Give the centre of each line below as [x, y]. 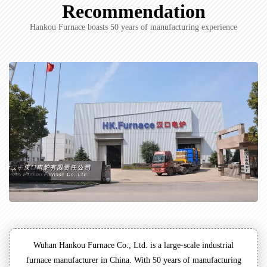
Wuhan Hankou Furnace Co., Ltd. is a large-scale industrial [133, 246]
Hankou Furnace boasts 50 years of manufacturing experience [133, 27]
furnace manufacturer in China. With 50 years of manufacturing [133, 260]
